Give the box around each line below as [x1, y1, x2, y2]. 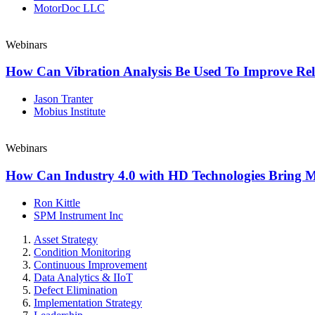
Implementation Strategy [34, 296, 142, 309]
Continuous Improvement [34, 258, 147, 271]
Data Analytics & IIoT [34, 271, 133, 283]
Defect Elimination [34, 283, 117, 296]
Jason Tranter [34, 93, 93, 105]
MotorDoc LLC [34, 1, 105, 14]
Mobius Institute [34, 105, 105, 118]
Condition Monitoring [34, 245, 131, 258]
